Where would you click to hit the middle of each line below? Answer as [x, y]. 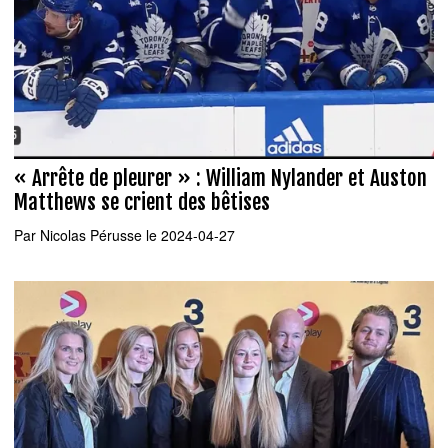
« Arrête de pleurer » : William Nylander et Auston [220, 178]
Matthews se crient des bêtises [142, 202]
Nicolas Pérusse [91, 234]
